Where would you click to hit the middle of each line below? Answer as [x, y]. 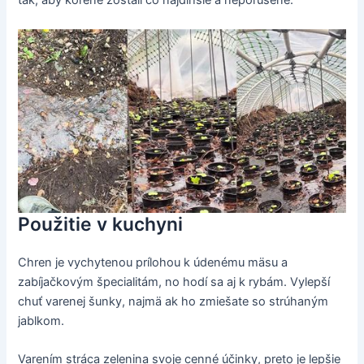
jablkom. [41, 321]
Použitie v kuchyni [101, 224]
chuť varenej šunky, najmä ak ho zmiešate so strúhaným [173, 301]
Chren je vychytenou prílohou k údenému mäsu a [153, 262]
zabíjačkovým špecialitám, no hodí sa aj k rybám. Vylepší [174, 282]
